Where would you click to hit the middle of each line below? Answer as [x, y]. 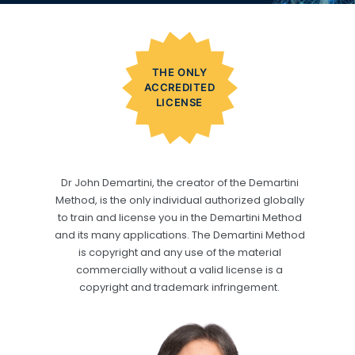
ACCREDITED [179, 88]
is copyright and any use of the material [179, 252]
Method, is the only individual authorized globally [179, 200]
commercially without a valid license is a [179, 269]
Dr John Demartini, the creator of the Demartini [179, 182]
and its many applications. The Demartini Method [179, 235]
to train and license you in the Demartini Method [179, 217]
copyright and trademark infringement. [179, 287]
